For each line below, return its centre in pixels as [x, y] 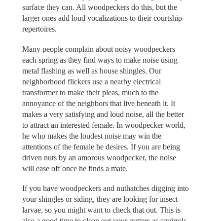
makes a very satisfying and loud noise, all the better [103, 114]
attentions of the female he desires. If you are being [101, 147]
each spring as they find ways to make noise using [100, 60]
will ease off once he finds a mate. [75, 168]
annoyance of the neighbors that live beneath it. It [98, 103]
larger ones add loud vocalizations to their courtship [102, 18]
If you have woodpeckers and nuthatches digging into [105, 188]
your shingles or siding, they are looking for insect [100, 199]
